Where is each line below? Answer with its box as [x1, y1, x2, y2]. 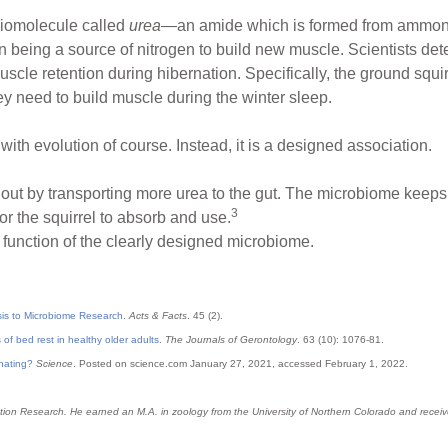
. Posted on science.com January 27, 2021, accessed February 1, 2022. [73, 357, 408, 369]
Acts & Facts [129, 309, 187, 321]
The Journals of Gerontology [165, 333, 297, 345]
